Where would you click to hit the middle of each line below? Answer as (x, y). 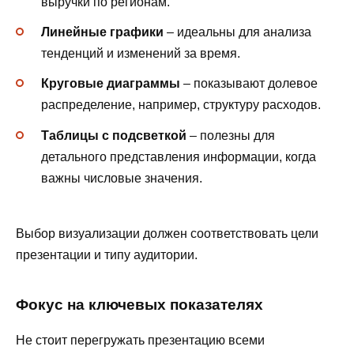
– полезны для (231, 135)
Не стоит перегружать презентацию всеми (140, 341)
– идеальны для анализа (237, 32)
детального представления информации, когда (179, 156)
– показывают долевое (249, 84)
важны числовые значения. (122, 178)
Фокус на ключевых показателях (139, 305)
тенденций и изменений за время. (141, 54)
